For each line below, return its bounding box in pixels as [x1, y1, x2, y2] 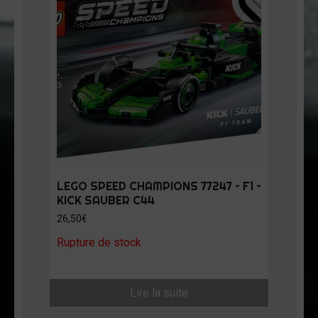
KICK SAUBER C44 [57, 193, 155, 208]
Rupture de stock [57, 236, 141, 250]
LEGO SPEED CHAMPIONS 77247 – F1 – [57, 179, 261, 194]
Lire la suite [130, 286, 188, 300]
